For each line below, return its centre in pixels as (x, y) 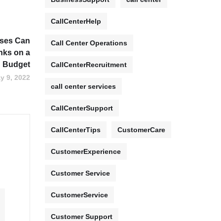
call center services (83, 86)
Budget (16, 64)
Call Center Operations (89, 43)
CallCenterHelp (76, 21)
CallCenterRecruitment (89, 65)
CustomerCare (141, 130)
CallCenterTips (76, 130)
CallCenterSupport (82, 108)
